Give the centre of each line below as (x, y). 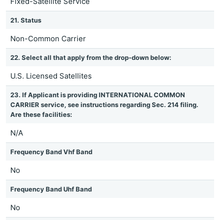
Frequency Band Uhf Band (51, 189)
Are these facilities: (41, 114)
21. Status (26, 20)
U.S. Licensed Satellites (51, 76)
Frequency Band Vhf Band (51, 152)
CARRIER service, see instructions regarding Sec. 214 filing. (104, 105)
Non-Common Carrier (48, 39)
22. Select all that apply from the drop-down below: (91, 57)
